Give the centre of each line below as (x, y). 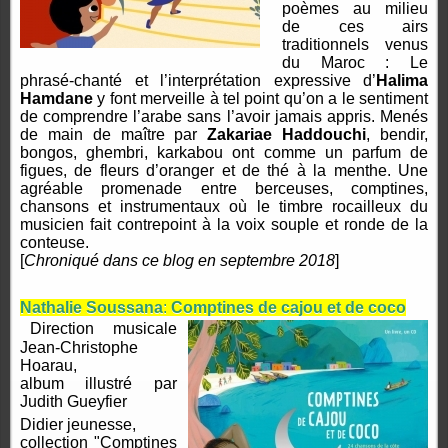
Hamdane (56, 99)
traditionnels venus (355, 45)
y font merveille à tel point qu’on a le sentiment (260, 99)
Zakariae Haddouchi (287, 135)
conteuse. (54, 243)
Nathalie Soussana (91, 308)
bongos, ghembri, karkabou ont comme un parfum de (224, 153)
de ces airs (355, 27)
